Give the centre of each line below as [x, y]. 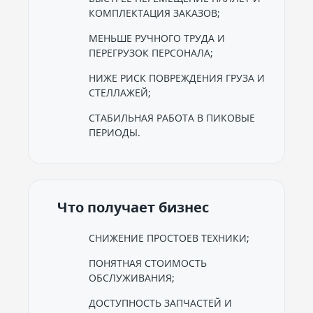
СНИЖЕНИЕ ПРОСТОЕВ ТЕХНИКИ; [169, 238]
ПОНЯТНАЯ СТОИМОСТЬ [148, 263]
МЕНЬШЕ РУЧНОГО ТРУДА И [157, 38]
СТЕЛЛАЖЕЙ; [120, 93]
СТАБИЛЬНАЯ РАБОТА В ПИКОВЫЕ [172, 118]
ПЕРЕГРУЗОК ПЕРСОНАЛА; [151, 53]
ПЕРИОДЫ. [115, 132]
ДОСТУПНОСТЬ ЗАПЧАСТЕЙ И [160, 303]
